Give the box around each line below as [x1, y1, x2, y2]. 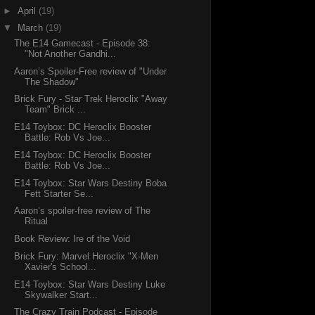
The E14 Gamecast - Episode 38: [14, 37, 151, 49]
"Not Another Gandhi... [25, 48, 117, 59]
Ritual [25, 216, 49, 227]
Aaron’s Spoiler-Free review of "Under [14, 65, 167, 77]
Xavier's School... [25, 261, 97, 272]
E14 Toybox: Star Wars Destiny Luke [14, 278, 166, 290]
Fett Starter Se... [25, 188, 94, 199]
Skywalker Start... [25, 289, 98, 300]
